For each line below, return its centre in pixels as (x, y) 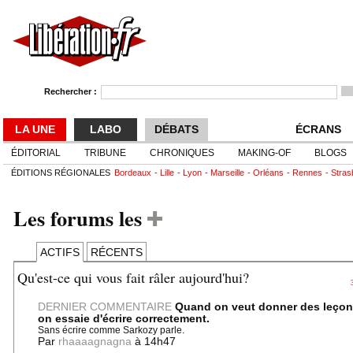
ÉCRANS (318, 129)
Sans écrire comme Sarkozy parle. (111, 330)
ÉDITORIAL (36, 153)
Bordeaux (133, 173)
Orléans (268, 173)
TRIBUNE (105, 153)
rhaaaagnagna (97, 342)
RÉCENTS (117, 252)
